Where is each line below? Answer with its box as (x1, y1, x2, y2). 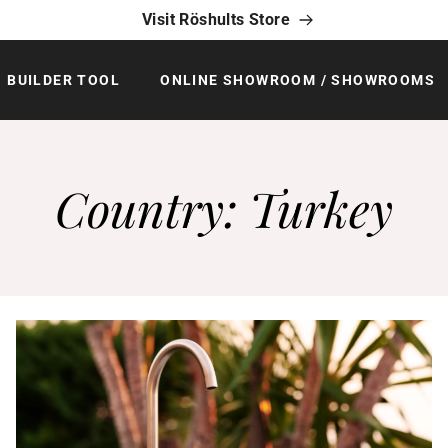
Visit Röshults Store (142, 10, 290, 29)
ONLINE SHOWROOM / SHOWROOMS (160, 72, 435, 88)
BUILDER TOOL (7, 72, 121, 88)
